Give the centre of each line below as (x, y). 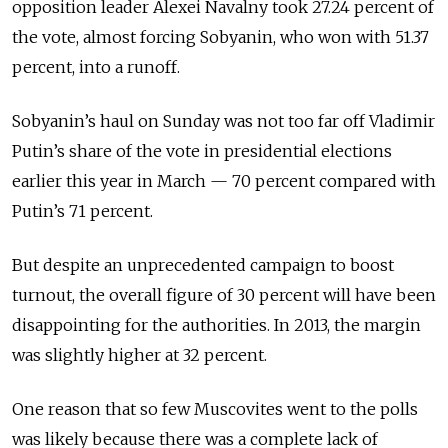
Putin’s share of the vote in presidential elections (202, 151)
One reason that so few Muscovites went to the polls (215, 409)
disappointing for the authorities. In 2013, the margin (216, 325)
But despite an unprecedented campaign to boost (203, 265)
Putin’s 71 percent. (82, 211)
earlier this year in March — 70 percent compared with (224, 181)
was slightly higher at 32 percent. (139, 355)
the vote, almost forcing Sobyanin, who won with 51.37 (220, 37)
